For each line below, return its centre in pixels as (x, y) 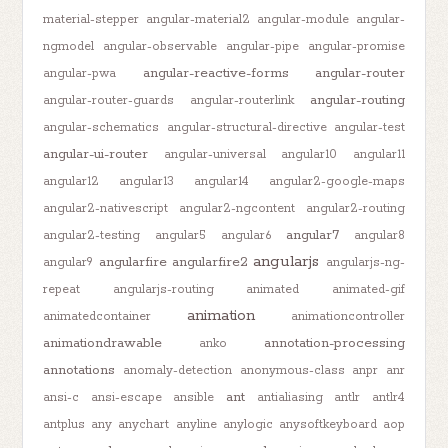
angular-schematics (101, 127)
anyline (196, 424)
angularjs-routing (163, 289)
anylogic (247, 424)
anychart (144, 424)
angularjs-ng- (365, 262)
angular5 (181, 235)
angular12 (71, 181)
